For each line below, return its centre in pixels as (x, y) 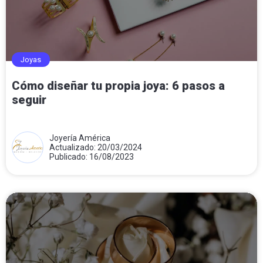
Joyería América (80, 138)
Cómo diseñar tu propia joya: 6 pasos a (118, 85)
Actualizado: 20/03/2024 (96, 147)
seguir (29, 100)
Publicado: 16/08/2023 (92, 156)
